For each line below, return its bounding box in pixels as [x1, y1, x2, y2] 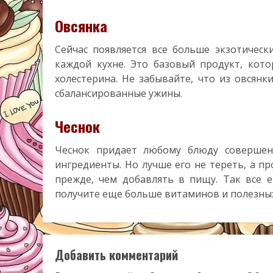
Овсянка [55, 14, 107, 37]
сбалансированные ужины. [55, 86, 182, 100]
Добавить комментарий [55, 245, 178, 264]
